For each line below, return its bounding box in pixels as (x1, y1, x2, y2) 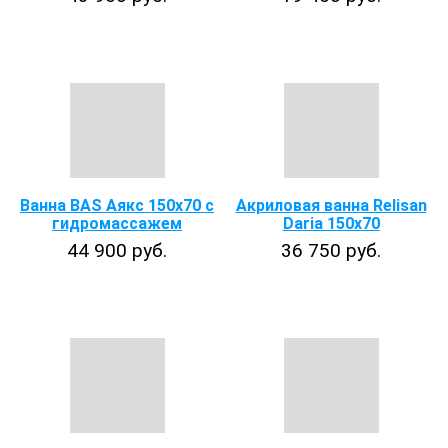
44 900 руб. (67, 239, 167, 262)
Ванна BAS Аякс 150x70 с (20, 196, 214, 215)
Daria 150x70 (282, 214, 380, 233)
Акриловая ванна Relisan (235, 196, 427, 215)
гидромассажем (52, 214, 182, 233)
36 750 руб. (281, 239, 381, 262)
